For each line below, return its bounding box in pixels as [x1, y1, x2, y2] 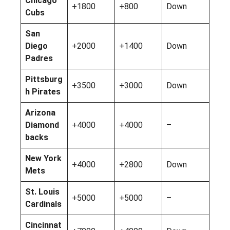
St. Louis [25, 186, 60, 197]
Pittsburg [25, 74, 63, 84]
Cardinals [25, 199, 62, 209]
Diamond [25, 120, 59, 130]
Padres [25, 53, 53, 63]
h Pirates [25, 86, 61, 97]
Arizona [25, 107, 55, 118]
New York [25, 153, 62, 163]
